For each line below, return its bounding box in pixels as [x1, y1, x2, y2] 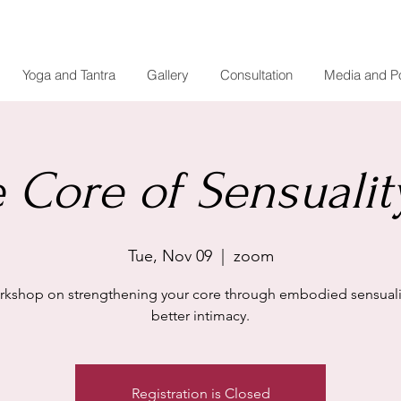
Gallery [147, 66, 189, 83]
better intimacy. [151, 306, 250, 324]
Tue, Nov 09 [127, 245, 212, 266]
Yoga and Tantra [21, 66, 115, 83]
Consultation [220, 66, 293, 83]
